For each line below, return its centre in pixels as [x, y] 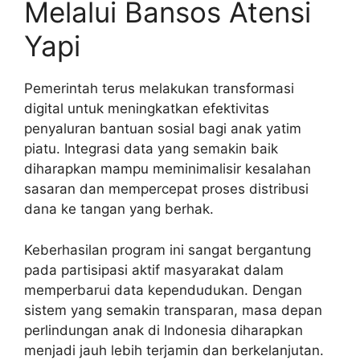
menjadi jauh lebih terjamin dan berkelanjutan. [174, 350]
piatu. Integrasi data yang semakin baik [151, 149]
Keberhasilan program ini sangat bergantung [168, 250]
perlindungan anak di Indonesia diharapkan [164, 330]
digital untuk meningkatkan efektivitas [147, 109]
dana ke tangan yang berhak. [119, 209]
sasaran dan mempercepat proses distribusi [166, 189]
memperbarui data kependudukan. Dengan [163, 290]
